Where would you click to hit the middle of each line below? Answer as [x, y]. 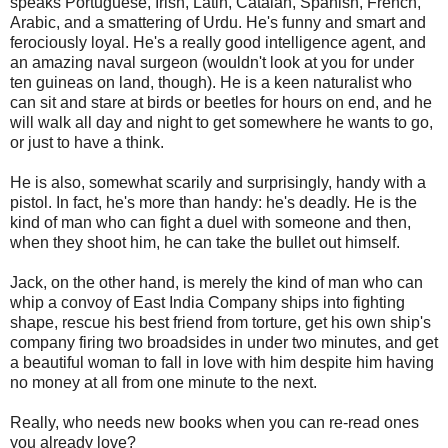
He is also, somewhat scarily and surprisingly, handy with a [218, 182]
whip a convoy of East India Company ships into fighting [207, 302]
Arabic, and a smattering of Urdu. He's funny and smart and [218, 22]
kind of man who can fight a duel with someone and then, [210, 222]
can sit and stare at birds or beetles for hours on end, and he [221, 102]
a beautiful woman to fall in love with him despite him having [222, 362]
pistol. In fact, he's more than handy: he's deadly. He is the [213, 202]
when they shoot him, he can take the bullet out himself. [205, 242]
